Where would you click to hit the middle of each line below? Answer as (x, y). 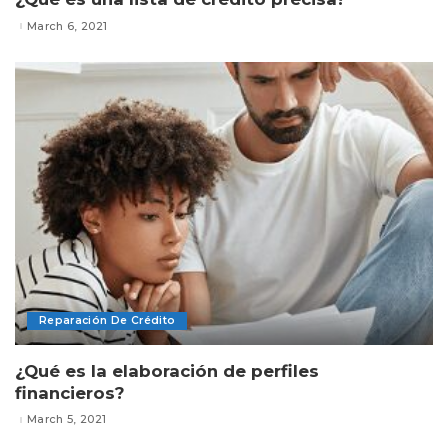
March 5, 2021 (67, 419)
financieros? (70, 392)
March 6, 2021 (67, 25)
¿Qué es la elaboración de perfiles (167, 370)
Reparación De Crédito (107, 320)
